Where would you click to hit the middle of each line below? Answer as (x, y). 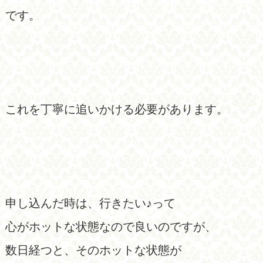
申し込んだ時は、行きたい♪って (90, 203)
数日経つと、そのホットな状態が (93, 250)
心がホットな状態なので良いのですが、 (111, 226)
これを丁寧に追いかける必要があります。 (117, 109)
